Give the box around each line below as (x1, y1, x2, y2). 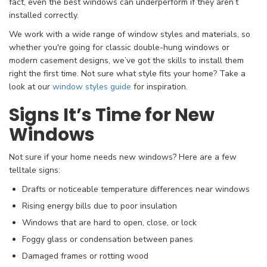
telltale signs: (9, 164, 60, 176)
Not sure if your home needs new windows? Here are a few (9, 151, 237, 163)
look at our (9, 81, 52, 93)
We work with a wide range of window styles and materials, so (9, 29, 250, 41)
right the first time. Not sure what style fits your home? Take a (9, 68, 246, 80)
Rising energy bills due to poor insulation (22, 200, 177, 212)
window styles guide (52, 81, 131, 93)
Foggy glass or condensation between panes (22, 234, 193, 246)
